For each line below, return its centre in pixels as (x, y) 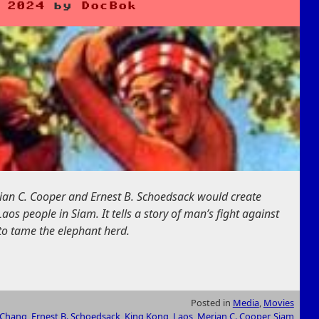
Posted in (211, 302)
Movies (278, 302)
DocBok (109, 6)
